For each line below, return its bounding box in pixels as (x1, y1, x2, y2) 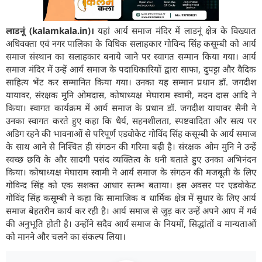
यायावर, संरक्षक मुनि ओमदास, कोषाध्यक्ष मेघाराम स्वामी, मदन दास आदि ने (6, 88, 256, 101)
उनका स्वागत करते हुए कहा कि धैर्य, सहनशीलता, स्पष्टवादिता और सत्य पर (6, 114, 256, 126)
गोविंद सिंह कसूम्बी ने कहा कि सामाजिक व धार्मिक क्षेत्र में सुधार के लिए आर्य (6, 191, 256, 204)
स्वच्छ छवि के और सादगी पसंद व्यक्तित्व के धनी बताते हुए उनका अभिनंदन (6, 153, 256, 165)
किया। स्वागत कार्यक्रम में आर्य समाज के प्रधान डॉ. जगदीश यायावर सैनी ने (6, 101, 256, 113)
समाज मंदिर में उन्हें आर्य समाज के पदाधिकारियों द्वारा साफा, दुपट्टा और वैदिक (6, 63, 256, 75)
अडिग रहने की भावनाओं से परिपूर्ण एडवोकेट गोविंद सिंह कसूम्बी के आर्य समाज (6, 127, 256, 139)
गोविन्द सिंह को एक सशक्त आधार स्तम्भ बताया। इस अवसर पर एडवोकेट (6, 178, 256, 191)
